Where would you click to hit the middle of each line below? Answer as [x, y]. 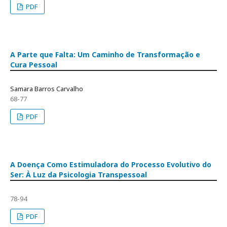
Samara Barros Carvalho [47, 89]
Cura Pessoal [34, 65]
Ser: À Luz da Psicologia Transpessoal [79, 175]
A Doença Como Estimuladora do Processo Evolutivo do [111, 164]
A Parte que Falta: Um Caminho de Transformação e [105, 54]
